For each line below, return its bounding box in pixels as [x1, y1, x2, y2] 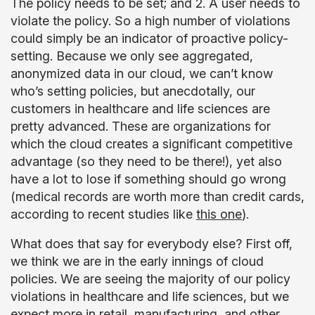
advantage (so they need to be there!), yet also [11, 154, 282, 169]
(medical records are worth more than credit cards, [11, 189, 304, 204]
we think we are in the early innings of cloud [11, 254, 264, 269]
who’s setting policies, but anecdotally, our [11, 84, 255, 98]
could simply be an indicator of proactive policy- [11, 31, 288, 46]
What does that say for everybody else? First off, [11, 236, 292, 251]
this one [196, 207, 242, 221]
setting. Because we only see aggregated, [11, 49, 253, 63]
